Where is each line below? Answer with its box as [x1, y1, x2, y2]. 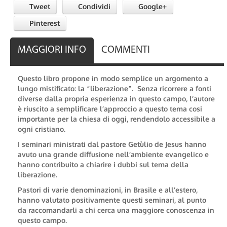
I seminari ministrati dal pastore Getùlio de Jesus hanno [18, 140, 206, 148]
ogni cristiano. [18, 125, 65, 133]
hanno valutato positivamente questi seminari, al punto [18, 196, 206, 204]
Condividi [76, 2, 110, 11]
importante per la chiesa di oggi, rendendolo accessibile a [18, 115, 215, 123]
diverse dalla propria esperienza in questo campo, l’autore [18, 94, 215, 103]
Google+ [136, 2, 167, 11]
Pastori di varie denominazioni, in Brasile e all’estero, [18, 185, 198, 194]
